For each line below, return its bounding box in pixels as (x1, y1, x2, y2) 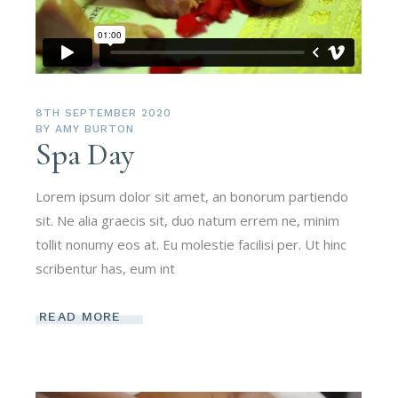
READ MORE (39, 308, 122, 323)
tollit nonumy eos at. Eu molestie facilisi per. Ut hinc (36, 235, 347, 254)
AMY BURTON (55, 123, 134, 136)
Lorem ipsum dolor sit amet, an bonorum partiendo (36, 187, 349, 206)
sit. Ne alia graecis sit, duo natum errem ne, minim (36, 211, 340, 230)
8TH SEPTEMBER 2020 (36, 107, 171, 120)
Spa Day (36, 136, 134, 174)
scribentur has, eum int (36, 259, 176, 278)
